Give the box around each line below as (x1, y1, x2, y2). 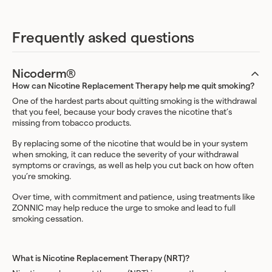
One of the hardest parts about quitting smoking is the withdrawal (12, 97, 257, 106)
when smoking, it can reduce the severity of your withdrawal (12, 151, 239, 159)
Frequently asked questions (12, 31, 194, 46)
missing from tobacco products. (12, 119, 131, 127)
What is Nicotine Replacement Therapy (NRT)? (12, 254, 189, 263)
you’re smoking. (12, 172, 71, 181)
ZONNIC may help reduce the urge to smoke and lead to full (12, 204, 236, 212)
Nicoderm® (12, 68, 76, 80)
